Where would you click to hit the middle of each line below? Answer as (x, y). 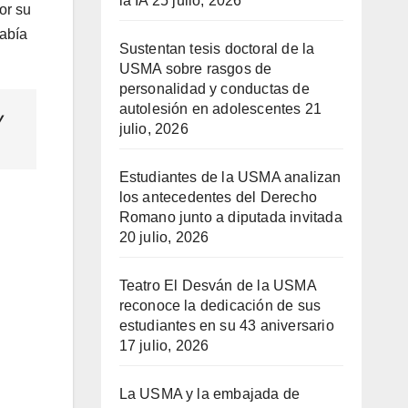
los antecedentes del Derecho (218, 198)
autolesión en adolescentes (210, 109)
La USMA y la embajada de (209, 394)
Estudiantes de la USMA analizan (230, 178)
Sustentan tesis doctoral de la (217, 49)
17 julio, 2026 (164, 346)
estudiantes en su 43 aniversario (226, 326)
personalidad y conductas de (214, 89)
